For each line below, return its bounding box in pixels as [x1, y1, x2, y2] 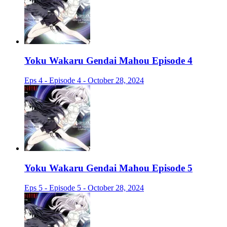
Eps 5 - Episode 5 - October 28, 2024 [24, 183, 144, 192]
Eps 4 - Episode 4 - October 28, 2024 [24, 76, 144, 85]
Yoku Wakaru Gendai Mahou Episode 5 [24, 162, 193, 173]
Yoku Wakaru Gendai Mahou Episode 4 [24, 55, 193, 66]
